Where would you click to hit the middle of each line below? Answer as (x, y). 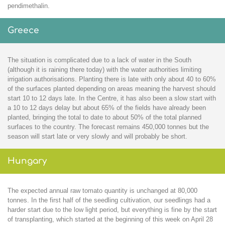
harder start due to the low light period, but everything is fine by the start (112, 210)
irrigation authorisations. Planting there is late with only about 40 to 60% (112, 79)
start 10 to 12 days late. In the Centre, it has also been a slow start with (112, 98)
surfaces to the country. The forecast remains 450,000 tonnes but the (108, 127)
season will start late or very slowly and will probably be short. (97, 137)
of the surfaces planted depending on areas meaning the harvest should (111, 89)
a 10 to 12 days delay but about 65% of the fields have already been (107, 108)
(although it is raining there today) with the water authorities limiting (104, 70)
